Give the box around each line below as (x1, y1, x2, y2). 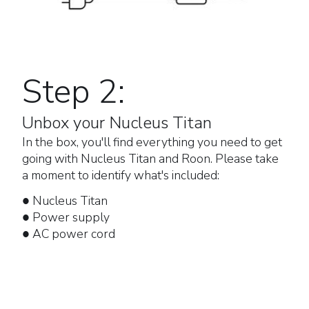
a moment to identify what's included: (22, 166, 219, 183)
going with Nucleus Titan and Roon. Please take (22, 150, 279, 167)
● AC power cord (22, 226, 115, 243)
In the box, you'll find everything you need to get (22, 133, 282, 150)
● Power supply (22, 209, 110, 226)
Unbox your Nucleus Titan (22, 111, 212, 134)
